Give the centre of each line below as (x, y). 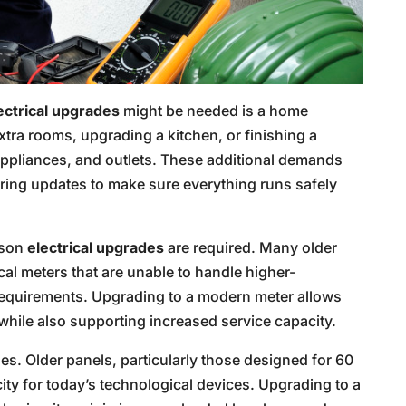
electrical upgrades (96, 247)
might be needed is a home (214, 110)
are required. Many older (251, 247)
